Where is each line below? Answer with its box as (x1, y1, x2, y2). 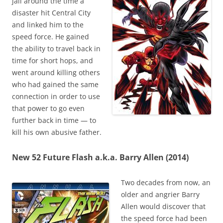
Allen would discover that (121, 202, 206, 212)
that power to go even (12, 104, 85, 113)
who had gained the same (12, 80, 99, 90)
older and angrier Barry (121, 190, 200, 200)
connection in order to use (12, 92, 100, 102)
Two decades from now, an (121, 178, 211, 188)
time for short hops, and (12, 56, 93, 66)
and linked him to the (12, 20, 84, 30)
